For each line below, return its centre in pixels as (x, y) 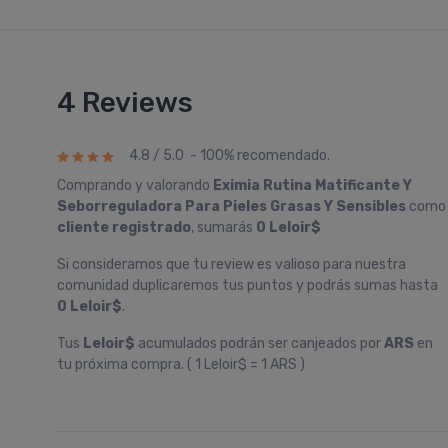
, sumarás (223, 227)
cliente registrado (124, 227)
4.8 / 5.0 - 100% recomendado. (229, 156)
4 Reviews (125, 102)
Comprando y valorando (135, 185)
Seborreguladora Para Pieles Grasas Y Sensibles (231, 206)
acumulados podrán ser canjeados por (259, 343)
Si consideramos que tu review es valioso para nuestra (231, 264)
